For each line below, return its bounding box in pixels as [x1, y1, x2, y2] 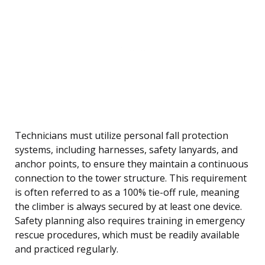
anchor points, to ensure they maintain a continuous [15, 157, 248, 171]
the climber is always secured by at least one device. [15, 200, 242, 214]
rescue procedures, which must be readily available [15, 228, 240, 242]
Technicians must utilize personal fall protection [15, 129, 228, 143]
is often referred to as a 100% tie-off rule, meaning [15, 186, 240, 199]
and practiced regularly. [15, 243, 118, 256]
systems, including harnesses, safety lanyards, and [15, 143, 238, 157]
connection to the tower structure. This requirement [15, 172, 247, 185]
